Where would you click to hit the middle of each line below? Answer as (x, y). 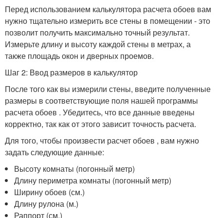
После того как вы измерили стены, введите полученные (108, 89)
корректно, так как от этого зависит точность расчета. (100, 124)
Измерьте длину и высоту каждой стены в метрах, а (98, 44)
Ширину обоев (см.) (50, 192)
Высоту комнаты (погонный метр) (75, 169)
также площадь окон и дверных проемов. (79, 56)
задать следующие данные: (54, 152)
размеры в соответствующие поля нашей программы (101, 100)
